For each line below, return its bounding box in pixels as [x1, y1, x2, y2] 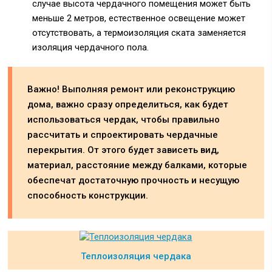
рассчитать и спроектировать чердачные [27, 129, 219, 140]
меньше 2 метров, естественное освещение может [32, 13, 246, 24]
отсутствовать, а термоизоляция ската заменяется [32, 27, 246, 38]
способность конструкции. [27, 190, 149, 201]
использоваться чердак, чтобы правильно [27, 114, 220, 125]
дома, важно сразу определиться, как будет [27, 99, 229, 110]
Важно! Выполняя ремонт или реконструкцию [27, 84, 236, 95]
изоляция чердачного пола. [32, 42, 149, 53]
